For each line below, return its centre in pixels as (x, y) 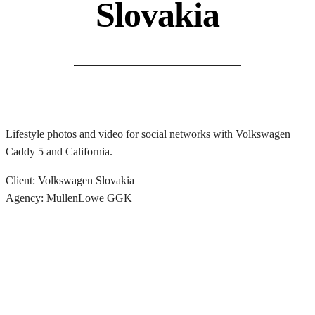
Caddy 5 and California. (59, 152)
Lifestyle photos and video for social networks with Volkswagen (148, 134)
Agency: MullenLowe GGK (69, 198)
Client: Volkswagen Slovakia (70, 181)
